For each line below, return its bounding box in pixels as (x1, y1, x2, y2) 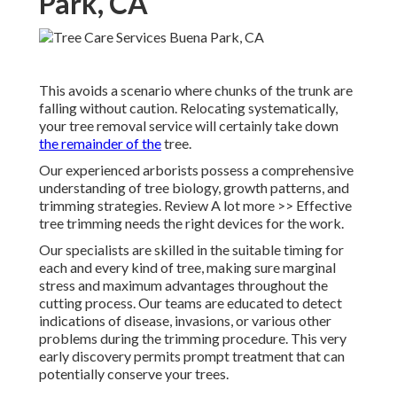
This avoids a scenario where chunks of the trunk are (39, 82, 353, 99)
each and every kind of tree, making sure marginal (39, 259, 336, 276)
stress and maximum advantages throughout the (39, 276, 328, 294)
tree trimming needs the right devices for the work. (39, 214, 344, 232)
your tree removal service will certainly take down (39, 117, 339, 135)
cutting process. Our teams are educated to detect (39, 294, 342, 312)
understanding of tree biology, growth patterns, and (39, 179, 349, 197)
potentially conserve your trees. (39, 365, 229, 383)
